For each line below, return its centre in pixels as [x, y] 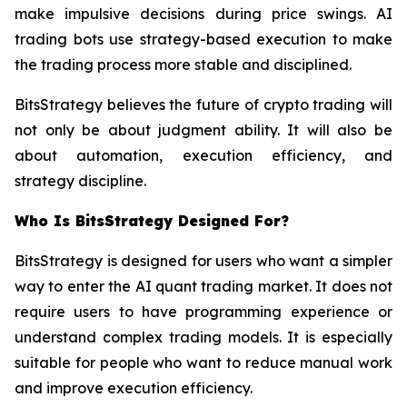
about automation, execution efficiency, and [203, 156]
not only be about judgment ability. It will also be [203, 130]
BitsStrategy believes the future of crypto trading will [203, 105]
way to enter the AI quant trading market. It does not [203, 287]
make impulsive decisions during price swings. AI [203, 14]
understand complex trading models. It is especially [203, 338]
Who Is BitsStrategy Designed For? [152, 221]
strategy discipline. [80, 181]
